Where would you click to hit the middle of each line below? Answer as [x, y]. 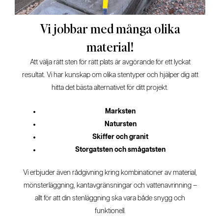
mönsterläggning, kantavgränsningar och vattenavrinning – [110, 185]
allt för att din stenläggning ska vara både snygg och [110, 198]
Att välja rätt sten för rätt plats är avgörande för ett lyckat [110, 62]
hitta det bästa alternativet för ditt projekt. [110, 88]
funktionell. [110, 211]
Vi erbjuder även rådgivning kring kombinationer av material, [110, 173]
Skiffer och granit [120, 137]
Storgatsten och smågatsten [120, 150]
